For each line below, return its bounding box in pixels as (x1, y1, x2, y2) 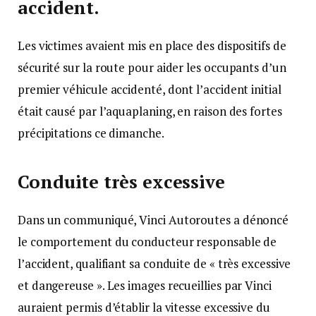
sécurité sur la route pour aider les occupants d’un (18, 59, 286, 76)
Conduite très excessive (18, 169, 226, 193)
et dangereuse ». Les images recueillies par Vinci (18, 277, 272, 294)
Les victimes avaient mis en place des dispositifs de (18, 37, 286, 54)
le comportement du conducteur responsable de (18, 233, 277, 250)
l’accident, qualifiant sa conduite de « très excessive (18, 255, 291, 272)
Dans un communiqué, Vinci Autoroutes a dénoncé (18, 212, 289, 229)
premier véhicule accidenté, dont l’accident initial (18, 81, 281, 98)
